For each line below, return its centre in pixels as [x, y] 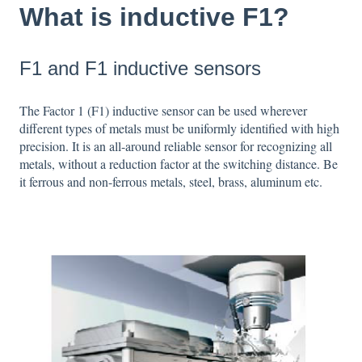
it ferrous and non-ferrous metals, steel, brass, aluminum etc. [171, 181]
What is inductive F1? [154, 17]
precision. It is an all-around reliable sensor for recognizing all [176, 145]
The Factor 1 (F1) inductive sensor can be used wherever [163, 110]
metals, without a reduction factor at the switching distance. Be [179, 163]
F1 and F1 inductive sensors [140, 69]
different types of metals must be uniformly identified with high [179, 128]
